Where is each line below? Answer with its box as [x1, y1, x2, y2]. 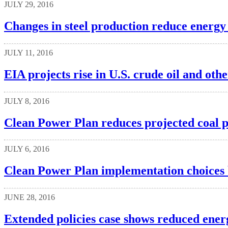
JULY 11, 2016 [4, 48, 53, 57]
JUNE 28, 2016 [4, 193, 55, 202]
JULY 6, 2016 [4, 145, 49, 154]
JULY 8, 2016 [4, 96, 49, 105]
